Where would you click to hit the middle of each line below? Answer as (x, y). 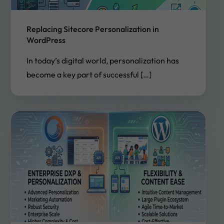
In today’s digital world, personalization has (102, 61)
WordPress (46, 40)
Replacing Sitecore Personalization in (92, 29)
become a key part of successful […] (89, 75)
